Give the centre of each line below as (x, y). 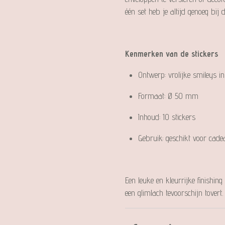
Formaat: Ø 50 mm (168, 96)
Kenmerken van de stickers (172, 53)
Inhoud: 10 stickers (166, 117)
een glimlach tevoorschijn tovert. (174, 193)
